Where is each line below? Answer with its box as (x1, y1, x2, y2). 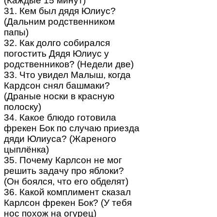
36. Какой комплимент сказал (4, 186, 131, 197)
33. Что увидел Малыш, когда (4, 69, 131, 80)
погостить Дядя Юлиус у (4, 48, 109, 59)
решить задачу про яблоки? (4, 165, 124, 176)
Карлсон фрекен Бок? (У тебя (4, 197, 132, 208)
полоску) (4, 101, 41, 112)
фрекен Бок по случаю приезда (4, 123, 139, 133)
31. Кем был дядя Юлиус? (4, 5, 116, 16)
